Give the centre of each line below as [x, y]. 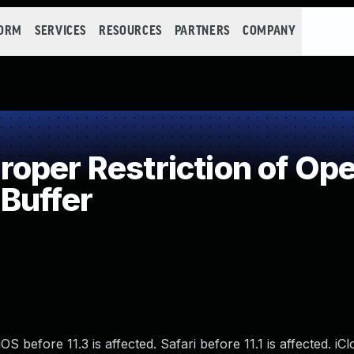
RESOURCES [130, 31]
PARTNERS [202, 31]
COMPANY [269, 31]
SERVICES [60, 31]
